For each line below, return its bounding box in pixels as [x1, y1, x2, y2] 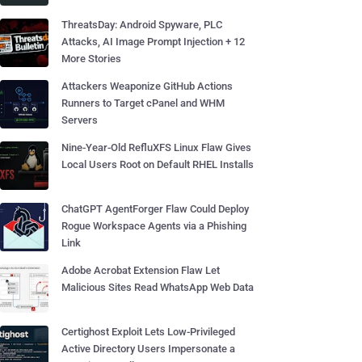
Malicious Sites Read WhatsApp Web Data [61, 281, 254, 293]
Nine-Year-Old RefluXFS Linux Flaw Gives [61, 141, 251, 154]
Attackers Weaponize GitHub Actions [61, 80, 233, 92]
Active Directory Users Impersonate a [61, 343, 235, 355]
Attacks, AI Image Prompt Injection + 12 [61, 36, 245, 48]
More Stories [61, 53, 121, 65]
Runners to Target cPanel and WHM [61, 97, 225, 109]
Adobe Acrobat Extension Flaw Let [61, 264, 220, 276]
